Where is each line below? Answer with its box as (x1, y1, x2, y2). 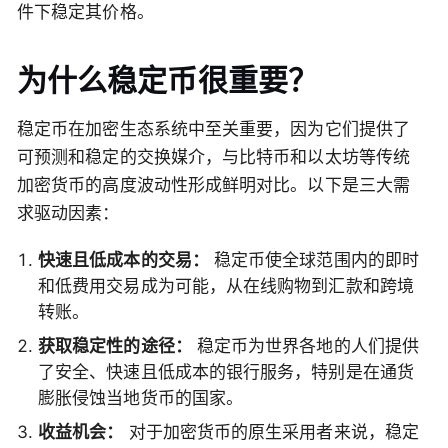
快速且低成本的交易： (38, 250, 209, 271)
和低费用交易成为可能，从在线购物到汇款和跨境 (38, 276, 414, 297)
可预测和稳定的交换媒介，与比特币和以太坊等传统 (17, 147, 410, 168)
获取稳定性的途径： (38, 336, 192, 357)
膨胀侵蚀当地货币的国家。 (38, 388, 244, 409)
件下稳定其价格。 (17, 2, 154, 23)
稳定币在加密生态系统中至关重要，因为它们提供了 (17, 119, 410, 140)
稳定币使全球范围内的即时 (208, 250, 419, 271)
